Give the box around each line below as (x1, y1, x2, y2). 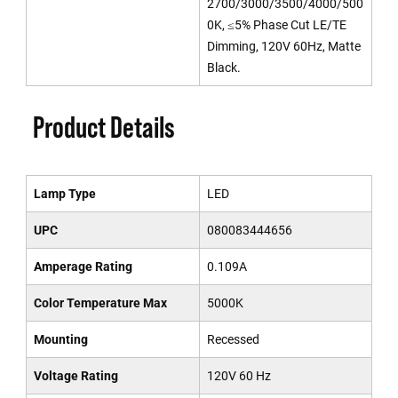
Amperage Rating (33, 259, 132, 274)
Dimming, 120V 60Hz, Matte (206, 39, 361, 53)
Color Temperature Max (33, 296, 167, 310)
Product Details (32, 110, 175, 144)
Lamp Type (33, 187, 96, 201)
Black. (206, 60, 241, 75)
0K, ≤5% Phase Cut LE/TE (206, 18, 346, 32)
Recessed (206, 332, 259, 346)
